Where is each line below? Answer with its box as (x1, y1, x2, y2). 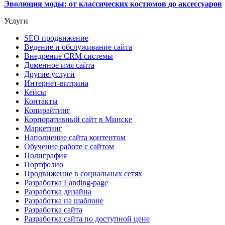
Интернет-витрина (24, 78, 88, 87)
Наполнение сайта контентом (24, 133, 126, 142)
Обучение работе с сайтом (24, 142, 114, 151)
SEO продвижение (24, 33, 88, 42)
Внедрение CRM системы (24, 51, 113, 60)
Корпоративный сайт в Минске (24, 115, 132, 124)
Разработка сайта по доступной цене (24, 214, 150, 223)
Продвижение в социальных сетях (24, 169, 142, 178)
